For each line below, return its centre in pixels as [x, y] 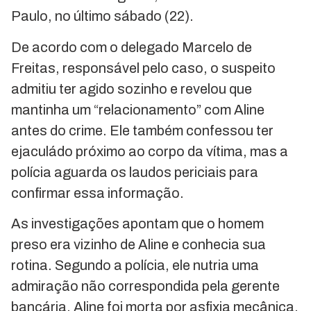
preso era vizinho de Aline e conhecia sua [138, 244]
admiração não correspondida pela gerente [145, 286]
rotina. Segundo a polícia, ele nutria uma [135, 265]
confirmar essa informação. [98, 193]
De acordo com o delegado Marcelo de [132, 47]
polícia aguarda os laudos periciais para [135, 172]
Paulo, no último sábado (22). [102, 16]
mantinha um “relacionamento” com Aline [138, 109]
